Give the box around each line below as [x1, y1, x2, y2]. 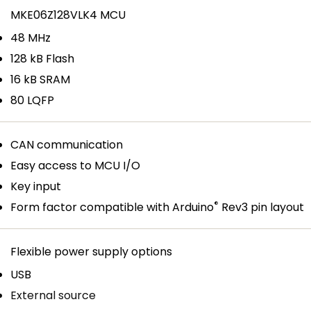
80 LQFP [10, 92, 55, 108]
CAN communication [10, 137, 124, 153]
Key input [10, 178, 62, 194]
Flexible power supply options [10, 244, 173, 260]
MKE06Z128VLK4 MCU [10, 7, 126, 23]
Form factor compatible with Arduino [10, 199, 215, 215]
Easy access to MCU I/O [10, 158, 141, 174]
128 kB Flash [10, 51, 75, 67]
